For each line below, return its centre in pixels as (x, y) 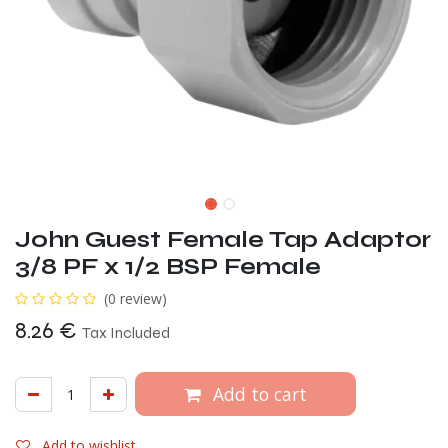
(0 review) (135, 298)
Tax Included (126, 333)
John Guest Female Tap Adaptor (223, 239)
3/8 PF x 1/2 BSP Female (168, 266)
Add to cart (257, 394)
